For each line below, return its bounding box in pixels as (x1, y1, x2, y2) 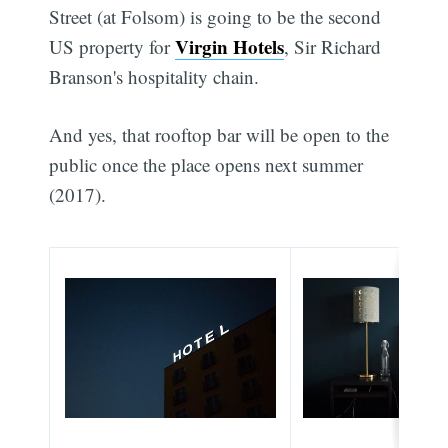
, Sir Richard (284, 33, 382, 59)
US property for (49, 33, 176, 59)
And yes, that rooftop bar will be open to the (49, 122, 390, 148)
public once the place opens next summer (49, 152, 364, 178)
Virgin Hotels (175, 32, 285, 60)
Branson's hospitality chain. (49, 63, 260, 89)
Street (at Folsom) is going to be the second (49, 3, 382, 29)
